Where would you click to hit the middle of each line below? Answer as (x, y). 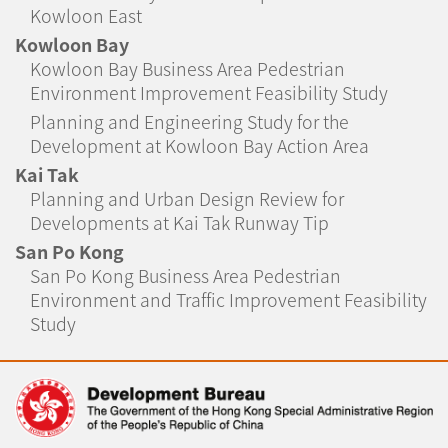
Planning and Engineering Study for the (189, 121)
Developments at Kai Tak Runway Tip (179, 222)
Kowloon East (86, 15)
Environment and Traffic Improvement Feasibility (228, 299)
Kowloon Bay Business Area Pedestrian (187, 68)
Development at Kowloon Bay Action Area (199, 145)
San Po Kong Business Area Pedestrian (185, 275)
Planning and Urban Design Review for (187, 198)
